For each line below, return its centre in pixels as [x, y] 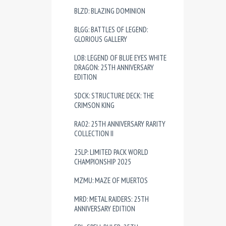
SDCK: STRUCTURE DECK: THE [114, 96]
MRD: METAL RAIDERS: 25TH [111, 199]
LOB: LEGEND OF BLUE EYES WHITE [120, 58]
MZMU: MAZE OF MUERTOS [111, 180]
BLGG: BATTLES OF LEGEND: [111, 30]
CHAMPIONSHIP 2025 [103, 162]
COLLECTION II [94, 133]
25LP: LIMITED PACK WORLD [111, 152]
